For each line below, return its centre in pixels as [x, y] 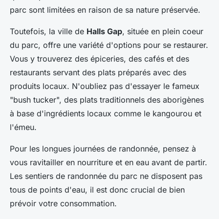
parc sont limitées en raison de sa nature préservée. [105, 10]
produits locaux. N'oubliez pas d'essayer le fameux [105, 86]
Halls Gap [104, 32]
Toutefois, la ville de [48, 32]
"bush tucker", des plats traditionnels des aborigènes [107, 100]
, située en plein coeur [163, 32]
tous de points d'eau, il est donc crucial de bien [97, 190]
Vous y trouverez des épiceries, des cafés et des [99, 59]
